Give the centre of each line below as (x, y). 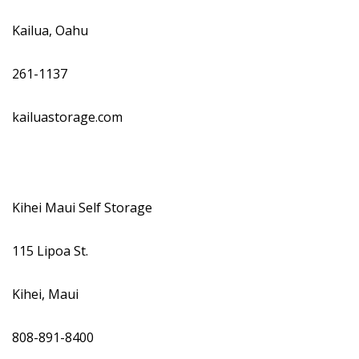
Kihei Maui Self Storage (84, 208)
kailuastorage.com (69, 117)
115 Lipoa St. (52, 251)
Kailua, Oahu (52, 30)
